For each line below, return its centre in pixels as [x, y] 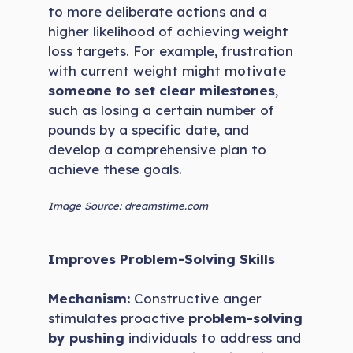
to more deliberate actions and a [158, 11]
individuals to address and [213, 338]
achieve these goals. [115, 169]
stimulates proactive [119, 318]
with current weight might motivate [167, 70]
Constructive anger [196, 299]
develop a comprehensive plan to [158, 149]
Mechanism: [89, 299]
